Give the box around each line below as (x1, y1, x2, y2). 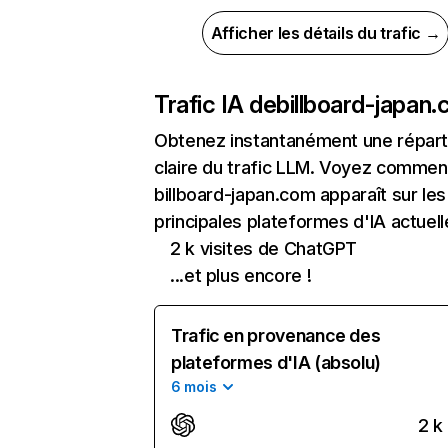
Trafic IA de (154, 90, 277, 119)
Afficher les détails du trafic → (210, 23, 441, 43)
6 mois (171, 378, 217, 395)
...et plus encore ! (170, 265, 312, 286)
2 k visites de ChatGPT (170, 238, 358, 259)
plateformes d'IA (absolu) (171, 352, 381, 373)
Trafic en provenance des (171, 325, 381, 346)
